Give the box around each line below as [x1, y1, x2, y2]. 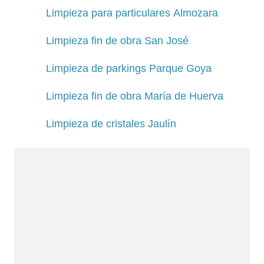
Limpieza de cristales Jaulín [46, 117, 176, 130]
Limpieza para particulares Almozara [46, 6, 218, 19]
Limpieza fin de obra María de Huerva [46, 90, 223, 102]
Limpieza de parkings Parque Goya [46, 62, 212, 74]
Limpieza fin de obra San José [46, 34, 189, 47]
